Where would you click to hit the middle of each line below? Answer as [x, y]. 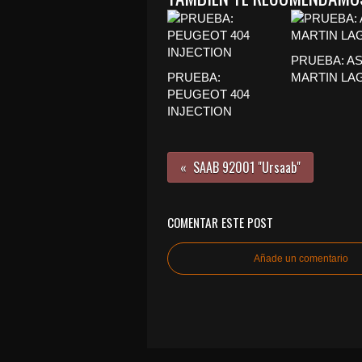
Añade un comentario [301, 259]
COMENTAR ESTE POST [220, 222]
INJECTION [200, 111]
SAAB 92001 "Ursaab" [247, 167]
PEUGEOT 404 [208, 94]
